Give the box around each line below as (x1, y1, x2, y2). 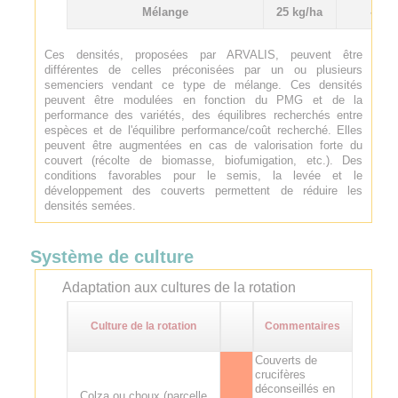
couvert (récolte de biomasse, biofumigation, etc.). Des (44, 153, 363, 167)
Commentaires (265, 319, 341, 332)
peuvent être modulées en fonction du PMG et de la (44, 92, 363, 107)
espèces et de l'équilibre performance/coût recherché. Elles (44, 123, 363, 137)
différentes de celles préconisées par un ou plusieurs (44, 62, 363, 76)
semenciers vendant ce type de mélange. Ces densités (44, 77, 363, 92)
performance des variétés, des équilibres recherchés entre (44, 107, 363, 122)
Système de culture (29, 246, 194, 267)
